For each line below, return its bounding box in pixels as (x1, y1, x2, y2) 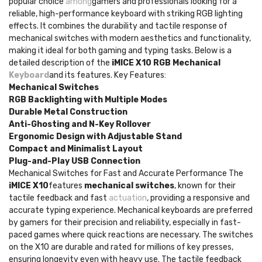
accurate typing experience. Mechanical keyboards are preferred (9, 205, 253, 215)
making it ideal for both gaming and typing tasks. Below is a (9, 46, 232, 56)
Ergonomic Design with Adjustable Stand (9, 132, 182, 142)
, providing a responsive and (147, 193, 250, 203)
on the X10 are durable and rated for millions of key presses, (9, 242, 233, 252)
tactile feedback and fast (9, 193, 109, 203)
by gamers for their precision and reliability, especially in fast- (9, 218, 241, 227)
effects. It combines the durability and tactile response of (9, 21, 227, 31)
